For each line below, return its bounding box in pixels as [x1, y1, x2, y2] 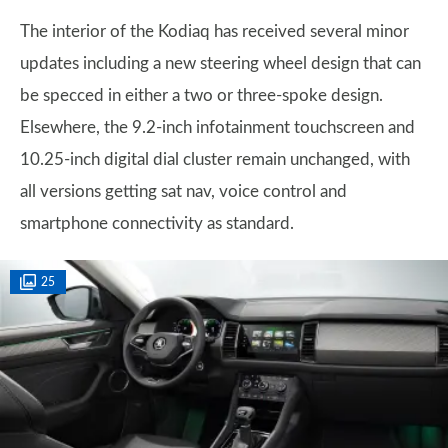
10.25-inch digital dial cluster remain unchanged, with [20, 150, 410, 168]
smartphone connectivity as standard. [20, 214, 294, 232]
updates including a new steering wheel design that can [20, 54, 421, 72]
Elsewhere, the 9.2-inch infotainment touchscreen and [20, 118, 415, 136]
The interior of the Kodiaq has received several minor [20, 22, 409, 40]
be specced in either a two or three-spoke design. [20, 86, 383, 104]
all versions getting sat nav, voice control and [20, 182, 347, 200]
